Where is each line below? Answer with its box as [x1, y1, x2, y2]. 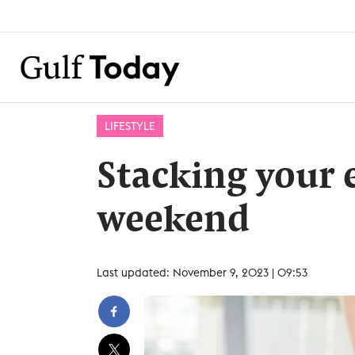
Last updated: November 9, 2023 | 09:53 [97, 265, 307, 280]
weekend [97, 204, 250, 240]
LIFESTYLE [105, 119, 155, 133]
